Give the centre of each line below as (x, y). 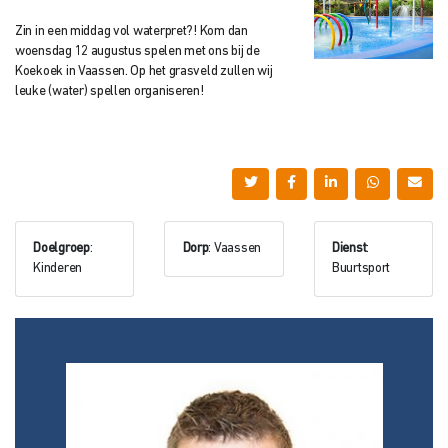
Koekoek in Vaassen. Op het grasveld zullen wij (144, 71)
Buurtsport (361, 269)
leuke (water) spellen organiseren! (109, 91)
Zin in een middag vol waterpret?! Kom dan (131, 31)
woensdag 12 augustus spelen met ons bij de (137, 51)
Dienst (349, 249)
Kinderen (58, 269)
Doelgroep (61, 249)
